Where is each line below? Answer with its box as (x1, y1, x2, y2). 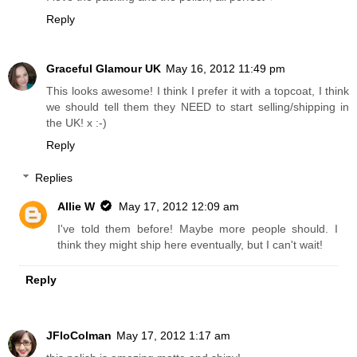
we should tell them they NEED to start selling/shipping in (46, 100, 349, 113)
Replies (35, 171, 73, 185)
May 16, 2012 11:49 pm (166, 61, 285, 75)
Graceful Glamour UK (46, 61, 161, 75)
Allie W (57, 200, 96, 214)
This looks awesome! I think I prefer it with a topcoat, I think (46, 84, 349, 97)
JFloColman (46, 329, 112, 343)
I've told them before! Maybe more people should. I (57, 222, 338, 236)
